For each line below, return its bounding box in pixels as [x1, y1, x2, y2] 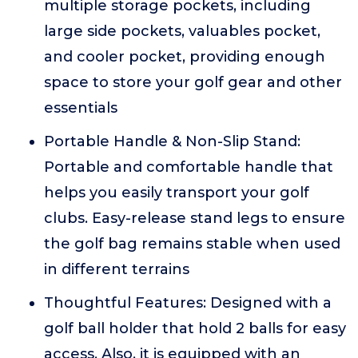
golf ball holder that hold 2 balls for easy [44, 320, 346, 337]
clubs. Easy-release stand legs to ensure [44, 209, 345, 227]
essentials [44, 99, 117, 117]
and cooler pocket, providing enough [44, 48, 325, 66]
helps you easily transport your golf [44, 184, 309, 201]
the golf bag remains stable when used [44, 235, 340, 253]
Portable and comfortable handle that [44, 158, 333, 176]
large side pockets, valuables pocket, [44, 22, 320, 40]
